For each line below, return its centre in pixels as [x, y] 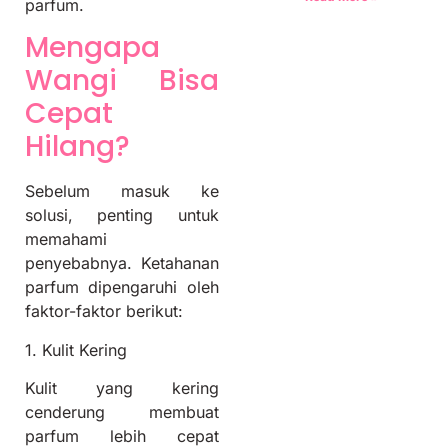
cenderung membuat [122, 412]
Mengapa [92, 48]
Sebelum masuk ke [122, 191]
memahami [66, 239]
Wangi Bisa [122, 81]
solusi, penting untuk [122, 215]
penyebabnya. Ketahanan [122, 263]
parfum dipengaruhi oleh [122, 287]
